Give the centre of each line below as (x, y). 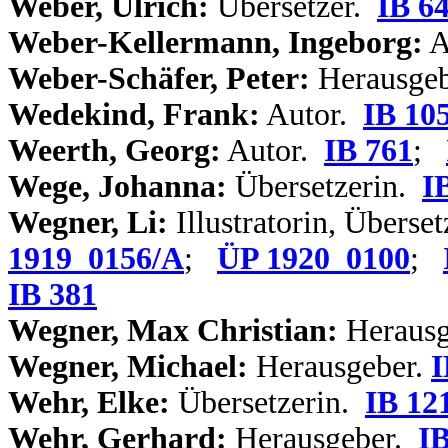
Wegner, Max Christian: (173, 330)
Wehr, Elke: (89, 402)
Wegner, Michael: (128, 366)
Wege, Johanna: (117, 186)
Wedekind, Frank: (134, 114)
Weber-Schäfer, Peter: (159, 78)
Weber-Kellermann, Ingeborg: (215, 42)
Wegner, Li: (88, 222)
